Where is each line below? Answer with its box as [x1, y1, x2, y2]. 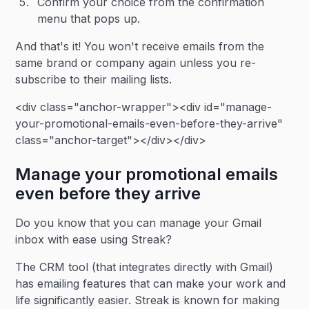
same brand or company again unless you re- [15, 56, 257, 70]
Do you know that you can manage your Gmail [15, 216, 262, 230]
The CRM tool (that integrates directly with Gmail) [15, 260, 274, 274]
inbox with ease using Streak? [15, 232, 172, 246]
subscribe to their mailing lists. [15, 72, 172, 86]
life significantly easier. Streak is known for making [15, 293, 280, 307]
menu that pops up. [37, 12, 141, 26]
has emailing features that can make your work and [15, 277, 286, 290]
